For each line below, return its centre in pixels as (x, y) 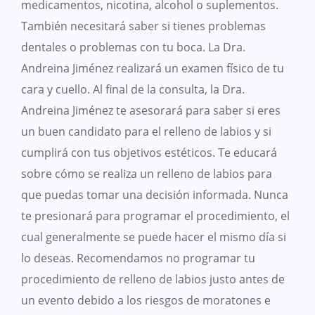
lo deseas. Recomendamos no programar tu (138, 258)
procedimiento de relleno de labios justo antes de (153, 279)
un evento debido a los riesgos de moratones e (146, 301)
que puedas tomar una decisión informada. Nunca (155, 195)
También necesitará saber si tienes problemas (143, 26)
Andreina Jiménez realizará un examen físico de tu (153, 69)
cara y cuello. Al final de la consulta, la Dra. (133, 90)
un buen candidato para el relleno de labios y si (146, 132)
